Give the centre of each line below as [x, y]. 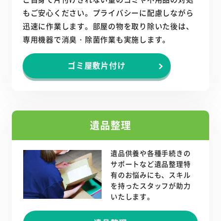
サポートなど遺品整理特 [151, 164]
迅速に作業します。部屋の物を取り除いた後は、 [108, 26]
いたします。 [132, 197]
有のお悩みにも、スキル [151, 175]
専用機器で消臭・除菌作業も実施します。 [96, 39]
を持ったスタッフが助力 [151, 186]
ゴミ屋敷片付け [96, 65]
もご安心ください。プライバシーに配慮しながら [108, 13]
